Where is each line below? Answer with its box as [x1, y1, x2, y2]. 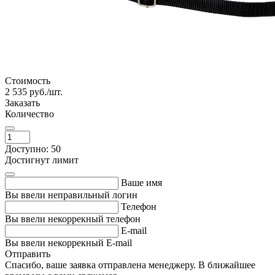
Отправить [5, 248, 50, 259]
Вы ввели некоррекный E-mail [5, 237, 132, 248]
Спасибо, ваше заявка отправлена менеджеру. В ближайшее [5, 259, 255, 270]
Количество [5, 108, 54, 119]
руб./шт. [29, 86, 63, 97]
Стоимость [5, 75, 50, 86]
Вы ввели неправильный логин [5, 189, 137, 200]
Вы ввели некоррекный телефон [5, 213, 141, 224]
